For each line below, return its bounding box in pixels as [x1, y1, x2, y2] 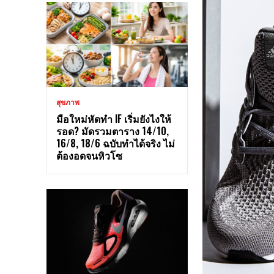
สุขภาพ [56, 98, 80, 108]
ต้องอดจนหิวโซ [56, 148, 122, 163]
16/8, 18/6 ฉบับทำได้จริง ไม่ [56, 136, 175, 151]
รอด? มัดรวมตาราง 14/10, [56, 124, 169, 139]
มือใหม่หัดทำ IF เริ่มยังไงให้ [56, 111, 171, 127]
